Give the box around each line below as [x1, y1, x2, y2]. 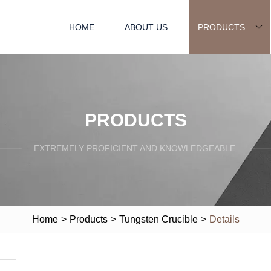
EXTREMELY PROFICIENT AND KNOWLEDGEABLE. [33, 143, 238, 153]
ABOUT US [125, 22, 168, 32]
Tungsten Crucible [119, 214, 198, 224]
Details [209, 214, 240, 224]
